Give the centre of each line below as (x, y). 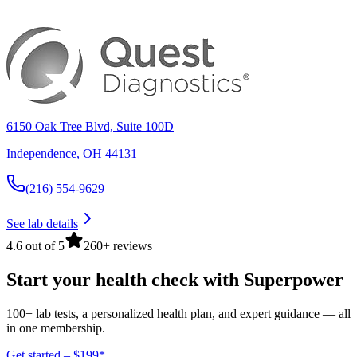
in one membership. (56, 328)
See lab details (42, 224)
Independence (41, 154)
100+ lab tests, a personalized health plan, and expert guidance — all (178, 313)
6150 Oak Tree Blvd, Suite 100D (90, 127)
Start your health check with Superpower (175, 279)
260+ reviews (118, 246)
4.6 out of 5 (35, 246)
